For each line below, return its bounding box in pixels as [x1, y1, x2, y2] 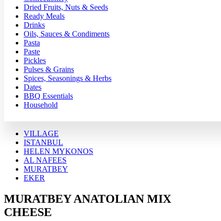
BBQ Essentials [24, 91, 73, 100]
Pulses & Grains [24, 65, 74, 74]
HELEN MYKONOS [24, 147, 93, 155]
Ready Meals [24, 11, 65, 20]
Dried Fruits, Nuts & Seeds [24, 2, 108, 11]
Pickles [24, 56, 46, 65]
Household [24, 100, 58, 109]
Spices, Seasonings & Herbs [24, 74, 111, 82]
